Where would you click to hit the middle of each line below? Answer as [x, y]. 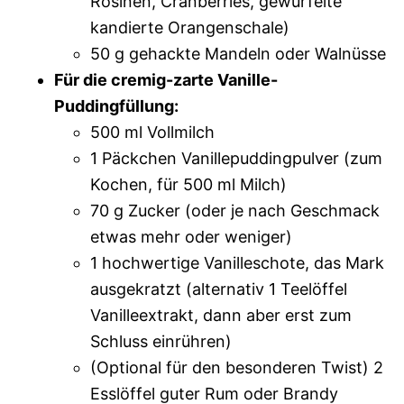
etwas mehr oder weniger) [191, 237]
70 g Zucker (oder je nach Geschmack [235, 211]
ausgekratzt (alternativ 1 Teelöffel [219, 289]
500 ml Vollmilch [152, 132]
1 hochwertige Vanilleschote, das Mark [237, 263]
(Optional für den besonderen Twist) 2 [237, 367]
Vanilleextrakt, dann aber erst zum [221, 315]
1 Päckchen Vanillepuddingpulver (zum [236, 158]
